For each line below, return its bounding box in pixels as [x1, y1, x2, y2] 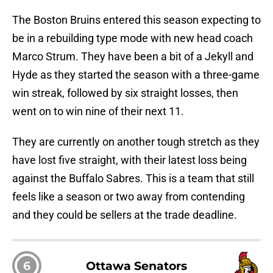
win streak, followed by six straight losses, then [12, 87, 238, 100]
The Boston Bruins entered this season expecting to [12, 13, 261, 27]
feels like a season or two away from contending [12, 190, 245, 204]
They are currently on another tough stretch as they [12, 135, 260, 149]
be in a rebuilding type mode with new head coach [12, 32, 253, 45]
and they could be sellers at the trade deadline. [12, 208, 237, 222]
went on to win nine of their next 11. [12, 105, 184, 118]
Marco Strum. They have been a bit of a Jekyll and [12, 50, 253, 63]
